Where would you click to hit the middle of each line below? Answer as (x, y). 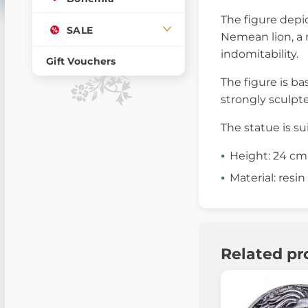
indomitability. (260, 54)
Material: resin (267, 177)
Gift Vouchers (81, 61)
